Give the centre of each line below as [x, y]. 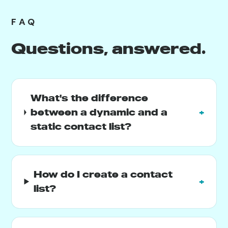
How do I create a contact [103, 174]
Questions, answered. [109, 48]
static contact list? [81, 126]
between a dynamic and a [99, 112]
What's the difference [89, 98]
